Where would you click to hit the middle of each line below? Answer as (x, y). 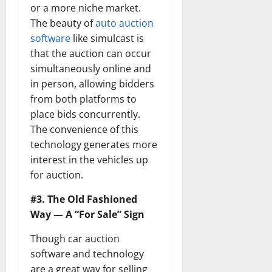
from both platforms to (83, 99)
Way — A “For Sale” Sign (87, 215)
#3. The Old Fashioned (84, 199)
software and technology (87, 254)
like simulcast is (107, 39)
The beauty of (63, 23)
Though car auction (75, 239)
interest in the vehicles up (89, 160)
